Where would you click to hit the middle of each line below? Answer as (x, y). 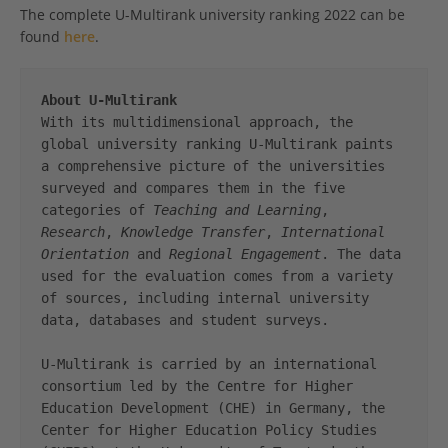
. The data (361, 254)
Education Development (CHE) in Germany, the (213, 408)
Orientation (85, 254)
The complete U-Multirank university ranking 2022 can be (212, 15)
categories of (97, 210)
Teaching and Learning (237, 210)
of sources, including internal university (205, 298)
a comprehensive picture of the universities (213, 166)
